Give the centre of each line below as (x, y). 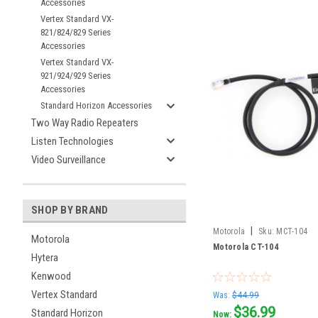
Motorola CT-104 (246, 247)
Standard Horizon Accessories (96, 105)
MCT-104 (292, 231)
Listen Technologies (72, 141)
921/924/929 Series (76, 76)
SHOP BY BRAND (70, 210)
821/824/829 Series (76, 32)
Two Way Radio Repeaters (85, 123)
